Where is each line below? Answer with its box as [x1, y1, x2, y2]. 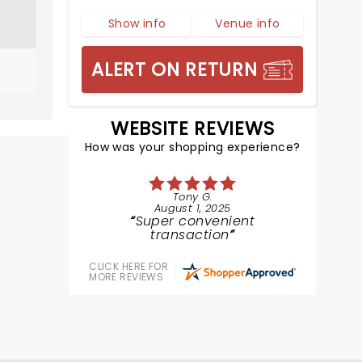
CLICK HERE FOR [89, 259, 169, 273]
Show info [107, 15, 166, 32]
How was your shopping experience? [84, 139, 301, 155]
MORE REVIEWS [89, 270, 164, 284]
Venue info [215, 15, 280, 32]
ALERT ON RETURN [91, 57, 258, 82]
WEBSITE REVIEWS [111, 116, 275, 141]
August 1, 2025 [154, 200, 231, 216]
